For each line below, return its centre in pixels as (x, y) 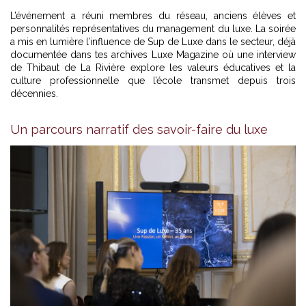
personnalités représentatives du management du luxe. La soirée (153, 28)
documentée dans (53, 54)
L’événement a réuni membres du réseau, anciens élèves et (153, 15)
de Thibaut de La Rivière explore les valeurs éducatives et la (153, 67)
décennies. (34, 93)
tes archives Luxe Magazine (158, 54)
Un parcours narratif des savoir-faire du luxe (139, 129)
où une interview (259, 54)
